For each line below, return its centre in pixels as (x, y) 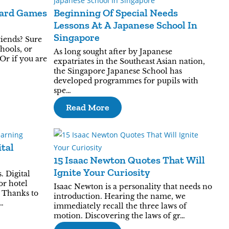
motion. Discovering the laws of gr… (119, 216)
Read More (87, 107)
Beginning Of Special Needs (116, 13)
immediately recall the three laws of (120, 206)
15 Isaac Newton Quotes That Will (129, 160)
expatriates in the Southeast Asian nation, (129, 61)
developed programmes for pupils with (126, 81)
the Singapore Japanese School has (118, 71)
